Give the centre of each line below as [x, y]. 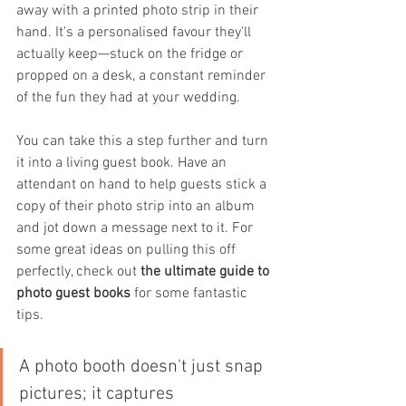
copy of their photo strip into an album [137, 207]
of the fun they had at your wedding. [128, 98]
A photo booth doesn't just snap [143, 367]
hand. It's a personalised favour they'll [135, 33]
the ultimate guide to [207, 272]
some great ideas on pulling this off [128, 250]
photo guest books [73, 294]
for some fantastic [191, 294]
